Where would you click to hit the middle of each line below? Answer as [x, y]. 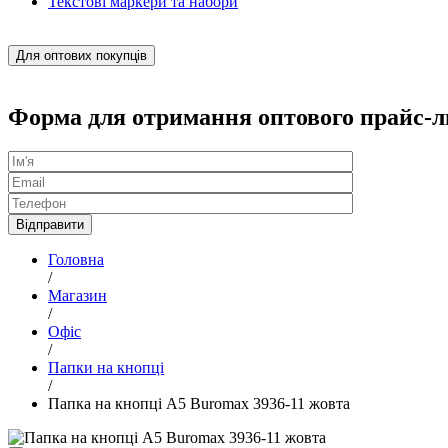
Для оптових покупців [81, 55]
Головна [76, 259]
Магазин [77, 295]
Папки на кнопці [106, 367]
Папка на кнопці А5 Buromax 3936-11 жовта [199, 403]
